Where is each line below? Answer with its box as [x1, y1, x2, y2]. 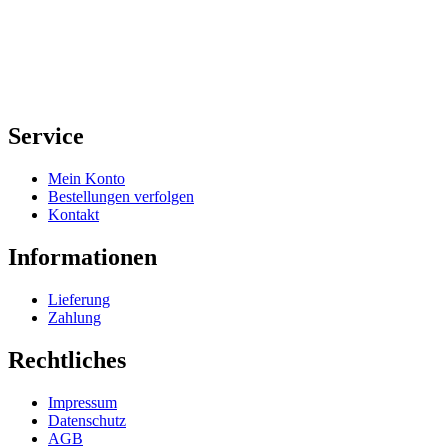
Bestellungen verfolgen [48, 188, 194, 206]
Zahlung [48, 309, 101, 327]
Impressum [48, 394, 117, 411]
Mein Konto [48, 170, 125, 188]
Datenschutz [48, 412, 126, 429]
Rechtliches [8, 347, 126, 374]
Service [8, 123, 84, 150]
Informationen [8, 244, 157, 271]
